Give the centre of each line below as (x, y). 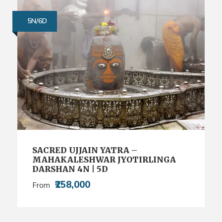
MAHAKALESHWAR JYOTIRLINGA (104, 160)
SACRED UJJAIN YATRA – (85, 150)
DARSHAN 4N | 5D (70, 169)
